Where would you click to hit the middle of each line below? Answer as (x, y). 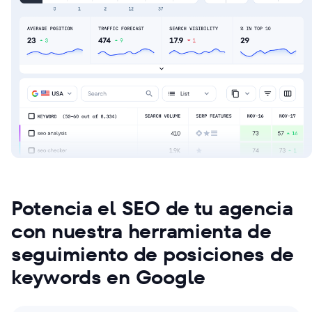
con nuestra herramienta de (141, 231)
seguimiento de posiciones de (153, 254)
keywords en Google (108, 277)
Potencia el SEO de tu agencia (152, 208)
